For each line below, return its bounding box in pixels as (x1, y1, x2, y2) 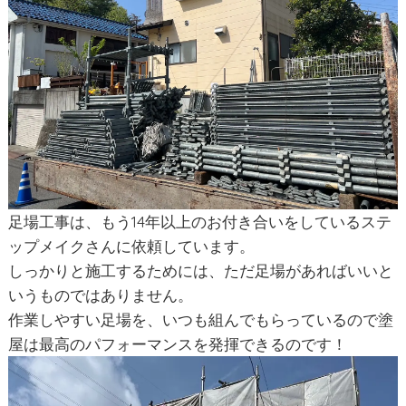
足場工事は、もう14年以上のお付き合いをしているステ (7, 212, 391, 232)
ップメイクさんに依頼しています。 (7, 237, 255, 256)
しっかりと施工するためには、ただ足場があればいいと (7, 261, 393, 281)
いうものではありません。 (7, 285, 193, 305)
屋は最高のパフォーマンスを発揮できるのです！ (7, 334, 347, 354)
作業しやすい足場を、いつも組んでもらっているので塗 (7, 310, 393, 330)
